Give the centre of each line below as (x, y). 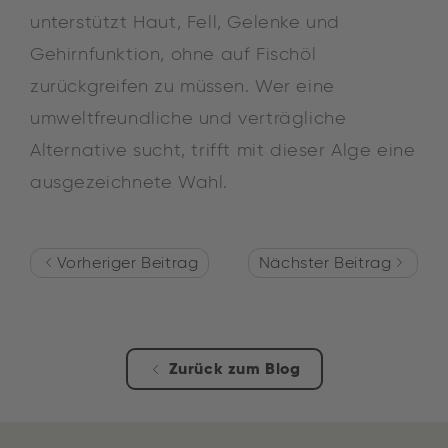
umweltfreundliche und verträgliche (188, 118)
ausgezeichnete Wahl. (129, 182)
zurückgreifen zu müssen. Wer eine (182, 86)
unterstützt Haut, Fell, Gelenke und (185, 22)
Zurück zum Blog (234, 369)
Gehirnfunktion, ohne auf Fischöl (173, 54)
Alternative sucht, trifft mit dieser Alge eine (223, 150)
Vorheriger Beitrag (125, 263)
